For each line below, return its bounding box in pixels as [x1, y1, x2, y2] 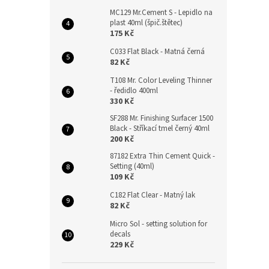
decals [110, 229, 130, 240]
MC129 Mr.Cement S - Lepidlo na [110, 7, 213, 18]
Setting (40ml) [110, 161, 154, 172]
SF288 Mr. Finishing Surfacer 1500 [110, 113, 213, 124]
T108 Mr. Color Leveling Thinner [110, 75, 212, 86]
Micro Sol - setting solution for [110, 219, 207, 229]
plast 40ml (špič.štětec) [110, 17, 183, 28]
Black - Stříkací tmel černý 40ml [110, 123, 210, 134]
